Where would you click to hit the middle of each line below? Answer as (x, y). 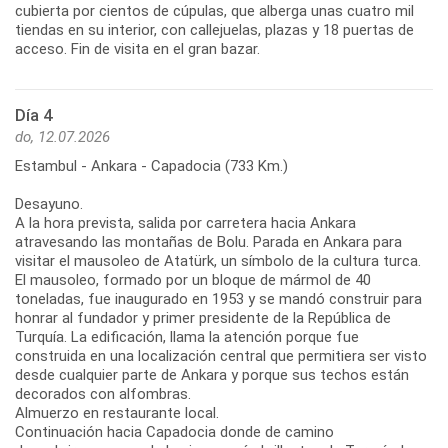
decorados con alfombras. (103, 393)
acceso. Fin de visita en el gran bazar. (137, 48)
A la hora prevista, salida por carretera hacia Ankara (185, 222)
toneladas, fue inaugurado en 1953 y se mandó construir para (218, 298)
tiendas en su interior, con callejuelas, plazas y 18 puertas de (214, 29)
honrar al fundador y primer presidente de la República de (203, 317)
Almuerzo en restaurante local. (117, 412)
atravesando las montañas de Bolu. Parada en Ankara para (208, 241)
